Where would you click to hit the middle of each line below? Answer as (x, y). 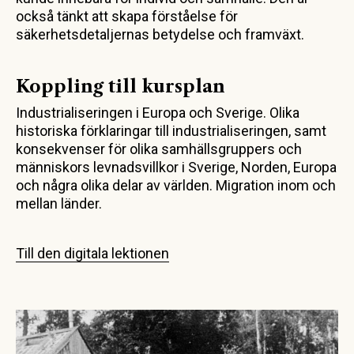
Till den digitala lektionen (92, 254)
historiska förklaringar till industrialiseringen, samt (171, 131)
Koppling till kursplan (121, 87)
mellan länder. (59, 204)
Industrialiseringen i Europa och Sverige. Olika (158, 113)
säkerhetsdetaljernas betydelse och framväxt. (160, 35)
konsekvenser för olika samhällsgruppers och (159, 149)
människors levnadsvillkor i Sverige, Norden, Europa (176, 168)
